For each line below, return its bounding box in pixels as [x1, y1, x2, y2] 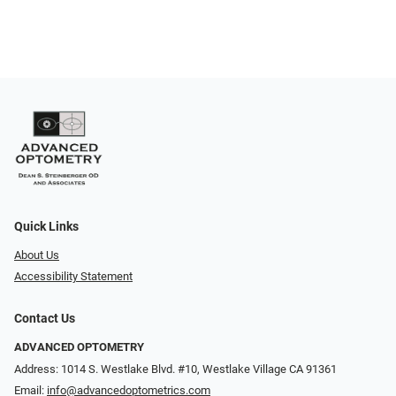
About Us [14, 247, 59, 262]
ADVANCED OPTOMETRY [14, 340, 144, 354]
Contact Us [14, 311, 75, 327]
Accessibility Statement [14, 270, 133, 284]
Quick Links [14, 218, 79, 234]
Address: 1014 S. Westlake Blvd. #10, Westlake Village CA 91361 [14, 362, 337, 376]
